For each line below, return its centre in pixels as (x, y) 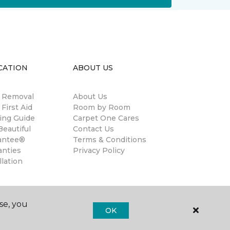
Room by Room (102, 107)
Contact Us (93, 129)
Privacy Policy (99, 150)
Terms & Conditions (110, 140)
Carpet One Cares (106, 118)
